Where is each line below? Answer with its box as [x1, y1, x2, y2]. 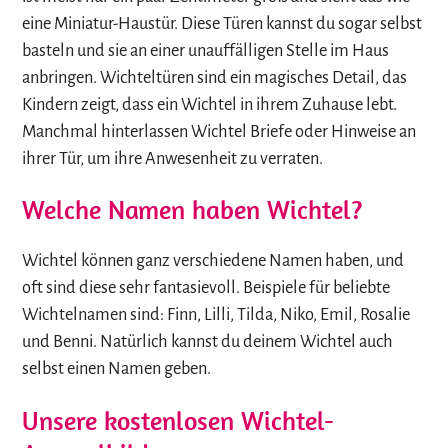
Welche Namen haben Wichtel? [22, 192, 363, 226]
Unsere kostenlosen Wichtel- [22, 403, 335, 437]
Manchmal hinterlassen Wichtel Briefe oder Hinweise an [22, 121, 417, 141]
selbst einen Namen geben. [22, 359, 212, 379]
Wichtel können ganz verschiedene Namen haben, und [22, 251, 405, 271]
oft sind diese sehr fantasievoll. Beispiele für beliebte [22, 278, 391, 298]
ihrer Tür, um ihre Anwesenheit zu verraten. [22, 148, 324, 168]
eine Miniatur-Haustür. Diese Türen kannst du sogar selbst [22, 13, 423, 33]
